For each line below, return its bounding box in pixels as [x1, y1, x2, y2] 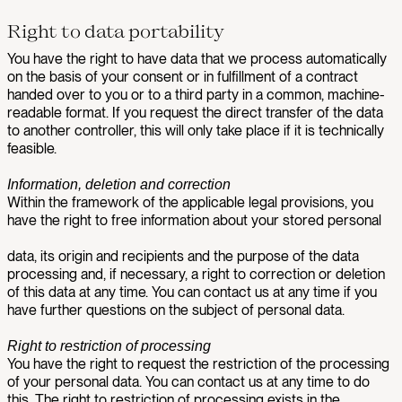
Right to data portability [7, 20, 224, 41]
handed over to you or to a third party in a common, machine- [7, 86, 385, 103]
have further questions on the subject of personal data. [7, 301, 345, 319]
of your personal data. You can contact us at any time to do [7, 373, 370, 390]
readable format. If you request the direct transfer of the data [7, 104, 383, 121]
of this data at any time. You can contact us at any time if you [7, 284, 377, 301]
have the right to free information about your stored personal [7, 212, 381, 229]
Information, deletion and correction [7, 177, 231, 192]
